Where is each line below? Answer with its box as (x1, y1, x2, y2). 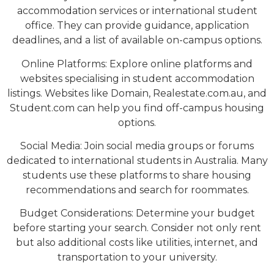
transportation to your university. (57, 251, 217, 264)
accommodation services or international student (17, 5, 257, 17)
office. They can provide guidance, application (25, 20, 249, 32)
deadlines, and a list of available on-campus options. (12, 34, 262, 46)
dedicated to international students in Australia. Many (6, 155, 268, 167)
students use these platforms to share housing (23, 169, 251, 182)
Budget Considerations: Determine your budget (19, 207, 255, 220)
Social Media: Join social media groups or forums (20, 140, 254, 152)
